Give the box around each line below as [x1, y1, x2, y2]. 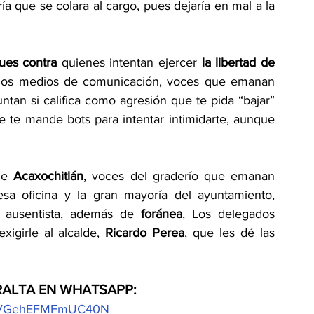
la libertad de [201, 55, 275, 69]
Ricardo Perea [105, 226, 185, 240]
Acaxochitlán [13, 169, 84, 183]
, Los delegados [182, 207, 275, 221]
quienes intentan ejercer [57, 55, 202, 69]
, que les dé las [184, 226, 275, 240]
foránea [140, 207, 182, 221]
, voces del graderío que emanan [83, 169, 275, 183]
